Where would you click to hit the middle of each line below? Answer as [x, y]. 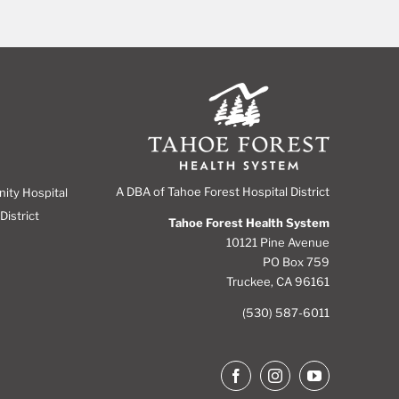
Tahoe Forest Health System [248, 223]
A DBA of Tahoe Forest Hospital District [222, 192]
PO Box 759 [296, 262]
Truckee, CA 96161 [277, 282]
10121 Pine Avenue [277, 243]
